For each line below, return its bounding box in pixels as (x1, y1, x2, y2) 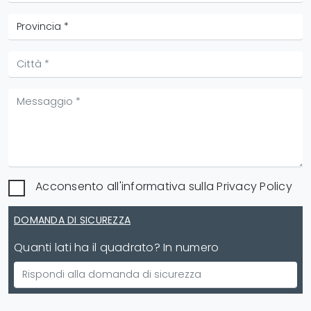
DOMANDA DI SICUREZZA (14, 213, 131, 227)
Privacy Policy (217, 178, 292, 194)
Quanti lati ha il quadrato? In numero (14, 239, 219, 255)
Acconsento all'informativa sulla (35, 178, 217, 194)
